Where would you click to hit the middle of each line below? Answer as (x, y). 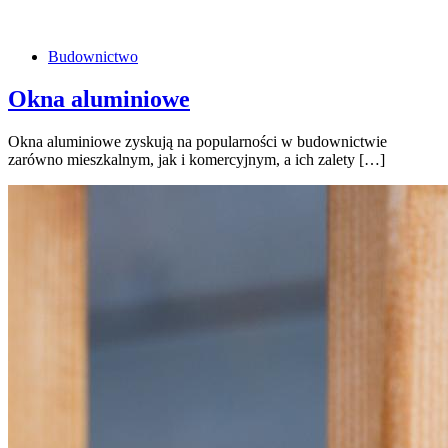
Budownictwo (93, 56)
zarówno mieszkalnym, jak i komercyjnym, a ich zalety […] (196, 159)
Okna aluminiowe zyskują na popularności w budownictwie (197, 141)
